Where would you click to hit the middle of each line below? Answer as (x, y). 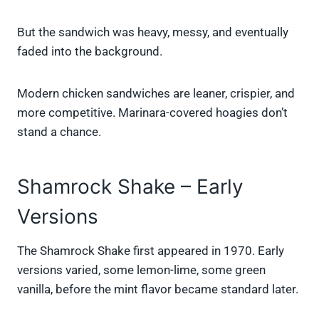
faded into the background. (90, 52)
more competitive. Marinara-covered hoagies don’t (152, 113)
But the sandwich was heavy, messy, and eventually (153, 32)
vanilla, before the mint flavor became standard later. (158, 289)
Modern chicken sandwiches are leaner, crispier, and (156, 94)
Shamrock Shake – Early (130, 187)
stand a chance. (59, 132)
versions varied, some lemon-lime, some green (141, 270)
